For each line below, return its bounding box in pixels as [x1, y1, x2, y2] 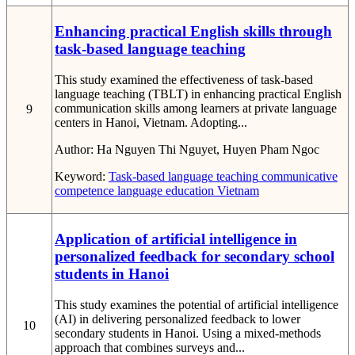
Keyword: [55, 170, 109, 184]
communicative [258, 170, 338, 184]
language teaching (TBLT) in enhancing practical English [55, 87, 342, 101]
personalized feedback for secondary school [55, 248, 334, 265]
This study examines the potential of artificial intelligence [55, 298, 338, 312]
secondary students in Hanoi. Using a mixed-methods [55, 326, 321, 341]
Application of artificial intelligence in [55, 231, 297, 248]
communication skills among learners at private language [55, 101, 337, 116]
